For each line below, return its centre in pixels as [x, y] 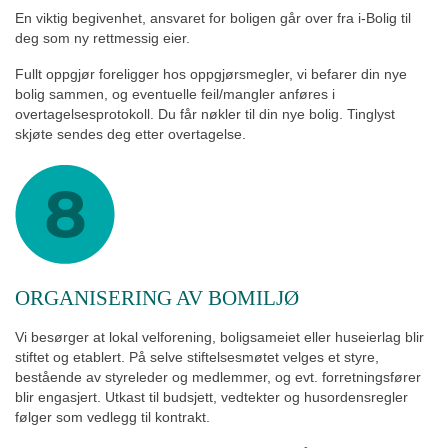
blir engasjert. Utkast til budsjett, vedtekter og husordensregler [211, 396]
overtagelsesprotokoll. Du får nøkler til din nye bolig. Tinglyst [205, 113]
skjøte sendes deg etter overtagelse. [130, 133]
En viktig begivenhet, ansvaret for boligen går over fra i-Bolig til [213, 17]
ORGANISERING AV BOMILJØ [157, 297]
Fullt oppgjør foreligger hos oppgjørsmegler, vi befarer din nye [211, 73]
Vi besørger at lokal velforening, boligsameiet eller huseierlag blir [219, 336]
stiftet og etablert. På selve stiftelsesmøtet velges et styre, [197, 356]
